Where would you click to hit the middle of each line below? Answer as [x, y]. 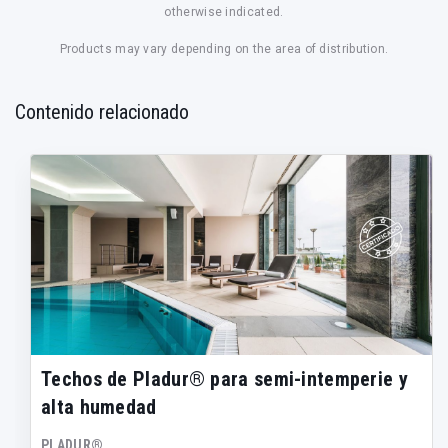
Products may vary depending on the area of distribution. [224, 48]
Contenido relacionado [102, 111]
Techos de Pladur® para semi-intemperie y [224, 378]
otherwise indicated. [224, 11]
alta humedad [99, 406]
